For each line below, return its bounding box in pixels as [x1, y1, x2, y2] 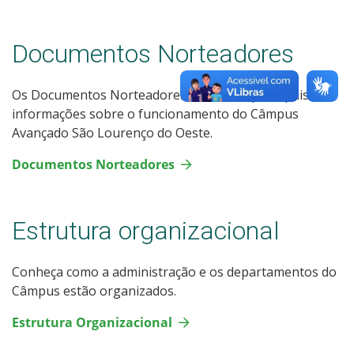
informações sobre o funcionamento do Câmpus [12, 104, 299, 122]
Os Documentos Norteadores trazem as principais [12, 85, 309, 104]
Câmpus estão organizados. [12, 281, 176, 299]
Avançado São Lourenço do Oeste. [12, 123, 213, 141]
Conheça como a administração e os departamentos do [12, 262, 337, 281]
